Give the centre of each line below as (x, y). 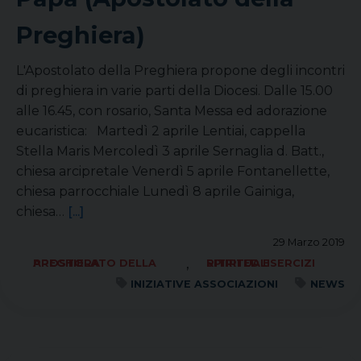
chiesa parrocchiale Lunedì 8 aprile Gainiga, (155, 191)
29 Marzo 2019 (309, 242)
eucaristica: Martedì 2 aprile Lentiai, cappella (161, 131)
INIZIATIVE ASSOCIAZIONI (205, 284)
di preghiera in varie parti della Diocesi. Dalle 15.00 (174, 91)
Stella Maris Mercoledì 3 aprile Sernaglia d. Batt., (170, 151)
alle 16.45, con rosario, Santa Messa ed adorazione (172, 111)
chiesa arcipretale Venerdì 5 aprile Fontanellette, (173, 171)
